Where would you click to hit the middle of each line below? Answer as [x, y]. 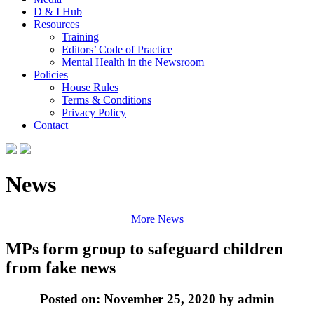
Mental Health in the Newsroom [133, 62]
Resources [56, 24]
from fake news [61, 267]
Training [80, 37]
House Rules [90, 87]
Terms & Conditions [107, 100]
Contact [51, 125]
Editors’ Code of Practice [117, 49]
